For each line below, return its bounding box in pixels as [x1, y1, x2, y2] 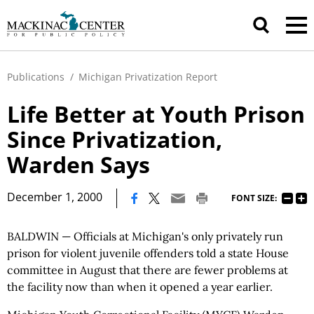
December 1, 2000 [7, 189, 102, 205]
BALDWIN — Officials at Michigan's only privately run [7, 229, 283, 243]
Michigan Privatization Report [78, 70, 217, 83]
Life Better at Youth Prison [7, 99, 305, 129]
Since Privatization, [7, 124, 222, 154]
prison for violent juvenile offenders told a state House [7, 246, 289, 260]
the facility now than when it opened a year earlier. [7, 280, 273, 294]
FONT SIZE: [231, 191, 277, 204]
